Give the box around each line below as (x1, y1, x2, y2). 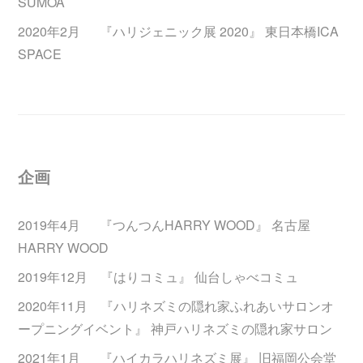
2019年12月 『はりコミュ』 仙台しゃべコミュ (18, 267, 299, 286)
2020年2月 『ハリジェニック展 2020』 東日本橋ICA (18, 22, 340, 41)
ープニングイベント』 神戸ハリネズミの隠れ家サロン (18, 319, 333, 338)
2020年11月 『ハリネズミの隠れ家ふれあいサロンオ (18, 297, 335, 315)
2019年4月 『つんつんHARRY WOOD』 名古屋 (18, 216, 311, 234)
